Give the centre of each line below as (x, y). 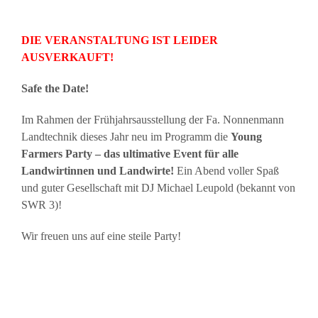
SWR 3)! (41, 205)
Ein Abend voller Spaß (226, 171)
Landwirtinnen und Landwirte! (97, 171)
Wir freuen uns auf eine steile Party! (101, 236)
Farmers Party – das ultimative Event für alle (130, 154)
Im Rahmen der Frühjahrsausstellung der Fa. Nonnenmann (152, 120)
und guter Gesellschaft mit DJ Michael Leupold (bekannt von (158, 188)
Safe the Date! (55, 88)
